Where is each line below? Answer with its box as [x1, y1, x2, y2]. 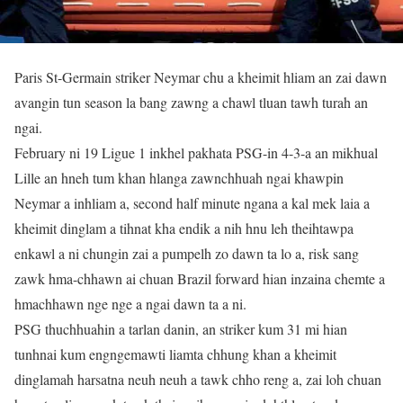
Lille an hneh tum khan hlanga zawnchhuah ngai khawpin [14, 167, 344, 187]
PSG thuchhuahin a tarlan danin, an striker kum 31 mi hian [14, 318, 347, 338]
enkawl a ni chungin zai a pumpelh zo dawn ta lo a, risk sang [14, 243, 359, 263]
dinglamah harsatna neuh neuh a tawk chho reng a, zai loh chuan [14, 369, 381, 389]
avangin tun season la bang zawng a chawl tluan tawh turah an [14, 92, 368, 112]
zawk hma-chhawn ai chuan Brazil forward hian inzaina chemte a [14, 268, 385, 288]
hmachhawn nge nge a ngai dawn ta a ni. [14, 293, 246, 313]
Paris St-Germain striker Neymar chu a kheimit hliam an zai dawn [14, 67, 387, 86]
